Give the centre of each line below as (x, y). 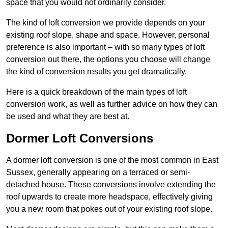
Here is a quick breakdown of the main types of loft (96, 92)
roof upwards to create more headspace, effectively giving (109, 197)
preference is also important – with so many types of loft (105, 47)
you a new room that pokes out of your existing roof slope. (109, 209)
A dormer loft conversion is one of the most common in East (112, 160)
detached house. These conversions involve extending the (111, 185)
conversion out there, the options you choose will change (108, 60)
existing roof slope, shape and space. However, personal (108, 35)
